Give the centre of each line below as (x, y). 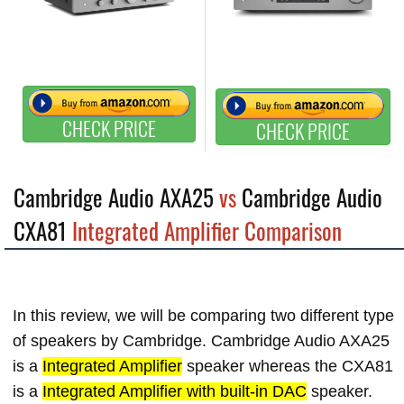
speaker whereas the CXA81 (288, 366)
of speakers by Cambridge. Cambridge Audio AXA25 (201, 341)
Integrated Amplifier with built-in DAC (174, 391)
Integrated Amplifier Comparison (204, 230)
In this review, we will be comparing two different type (203, 316)
